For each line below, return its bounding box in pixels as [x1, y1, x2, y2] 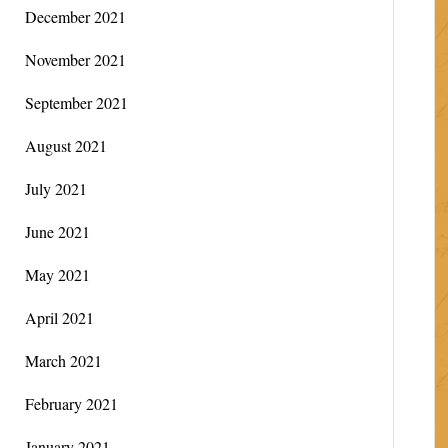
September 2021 [24, 92, 128, 113]
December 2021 [24, 6, 126, 27]
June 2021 [24, 221, 90, 242]
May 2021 [24, 264, 90, 285]
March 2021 [24, 350, 102, 371]
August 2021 [24, 135, 107, 156]
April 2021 [24, 307, 94, 328]
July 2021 [24, 178, 87, 199]
